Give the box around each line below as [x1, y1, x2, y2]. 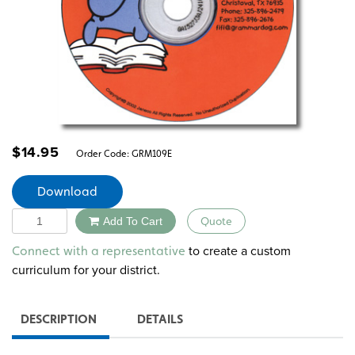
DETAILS [137, 311, 183, 326]
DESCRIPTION [21, 311, 97, 326]
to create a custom [185, 241, 291, 260]
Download [37, 183, 97, 199]
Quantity [11, 207, 59, 226]
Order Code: [69, 147, 132, 159]
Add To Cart [103, 214, 162, 227]
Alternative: [128, 233, 193, 252]
